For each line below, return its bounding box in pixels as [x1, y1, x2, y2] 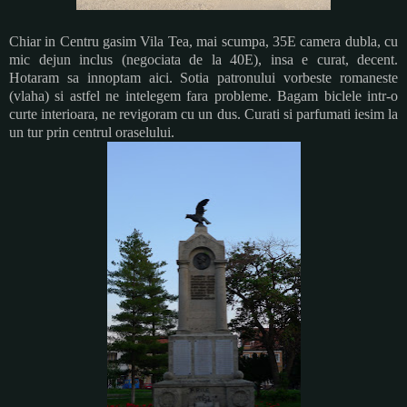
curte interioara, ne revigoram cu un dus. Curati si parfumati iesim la [9, 105, 398, 122]
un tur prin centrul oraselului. [9, 124, 174, 140]
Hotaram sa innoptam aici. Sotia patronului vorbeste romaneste [9, 69, 398, 85]
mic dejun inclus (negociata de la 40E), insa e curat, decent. [9, 51, 398, 67]
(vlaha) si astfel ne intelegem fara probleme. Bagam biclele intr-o [9, 87, 398, 104]
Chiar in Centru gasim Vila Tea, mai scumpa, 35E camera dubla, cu [9, 33, 398, 49]
